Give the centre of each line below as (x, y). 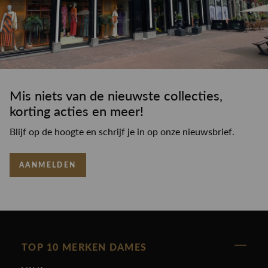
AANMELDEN (48, 165)
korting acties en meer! (77, 111)
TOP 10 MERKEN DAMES (84, 247)
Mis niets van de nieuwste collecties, (116, 96)
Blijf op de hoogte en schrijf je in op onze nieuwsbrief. (122, 132)
